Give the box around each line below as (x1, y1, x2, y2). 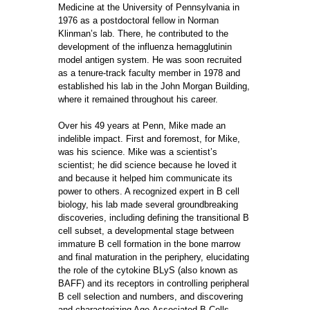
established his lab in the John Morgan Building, (58, 81, 250, 91)
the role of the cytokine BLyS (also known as (58, 265, 238, 275)
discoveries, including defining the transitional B (58, 212, 249, 223)
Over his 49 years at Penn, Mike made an (58, 120, 226, 131)
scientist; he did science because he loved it (58, 160, 237, 170)
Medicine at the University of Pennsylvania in (58, 2, 239, 12)
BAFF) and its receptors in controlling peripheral (58, 278, 249, 289)
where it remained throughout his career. (58, 94, 218, 104)
